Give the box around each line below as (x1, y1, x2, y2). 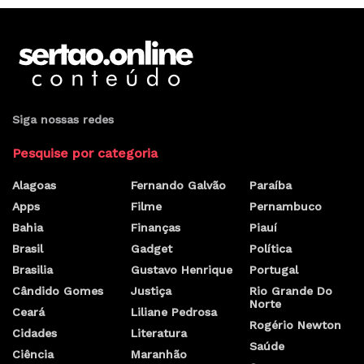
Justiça (131, 284, 171, 297)
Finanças (131, 220, 180, 234)
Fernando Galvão (131, 178, 226, 192)
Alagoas (12, 178, 56, 192)
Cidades (12, 326, 57, 340)
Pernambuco (249, 199, 322, 213)
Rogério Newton (249, 318, 341, 331)
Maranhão (131, 347, 187, 361)
